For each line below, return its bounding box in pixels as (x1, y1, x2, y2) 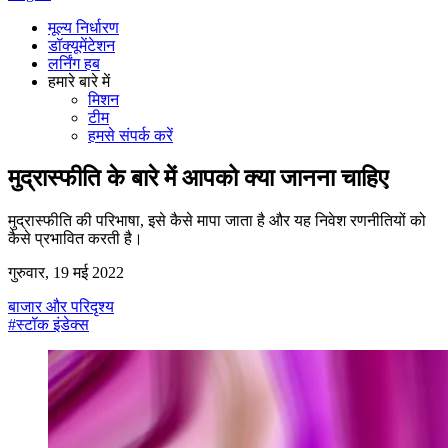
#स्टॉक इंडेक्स (8, 315, 89, 333)
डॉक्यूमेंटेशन (48, 37, 115, 54)
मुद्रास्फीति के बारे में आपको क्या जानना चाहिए (8, 164, 388, 191)
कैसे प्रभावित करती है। (8, 229, 143, 247)
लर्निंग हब (48, 55, 100, 72)
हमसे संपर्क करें (88, 127, 173, 144)
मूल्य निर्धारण (48, 19, 119, 36)
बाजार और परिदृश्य (8, 297, 114, 315)
